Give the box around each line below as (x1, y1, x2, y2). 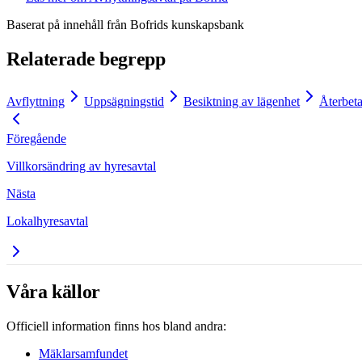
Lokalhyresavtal (6, 214, 88, 229)
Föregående (6, 132, 66, 146)
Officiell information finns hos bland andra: (6, 318, 226, 333)
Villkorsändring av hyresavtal (6, 159, 156, 174)
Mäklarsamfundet (39, 346, 128, 360)
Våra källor (6, 281, 101, 303)
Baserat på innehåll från (6, 18, 127, 32)
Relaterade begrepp (6, 48, 166, 70)
